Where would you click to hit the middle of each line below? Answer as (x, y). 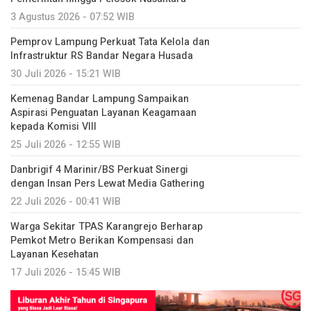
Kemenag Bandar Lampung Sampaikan (100, 99)
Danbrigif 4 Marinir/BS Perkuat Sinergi (99, 169)
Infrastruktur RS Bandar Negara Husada (102, 56)
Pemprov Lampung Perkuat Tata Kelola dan (110, 42)
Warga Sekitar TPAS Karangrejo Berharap (107, 226)
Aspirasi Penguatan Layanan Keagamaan (103, 112)
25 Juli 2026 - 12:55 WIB (66, 144)
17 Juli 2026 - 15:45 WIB (66, 272)
